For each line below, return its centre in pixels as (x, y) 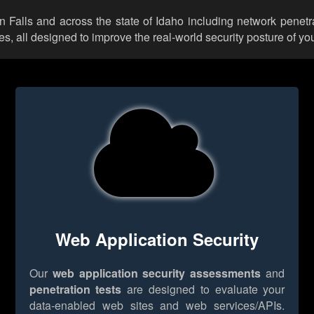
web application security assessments (157, 273)
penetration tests (75, 289)
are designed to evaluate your (203, 289)
